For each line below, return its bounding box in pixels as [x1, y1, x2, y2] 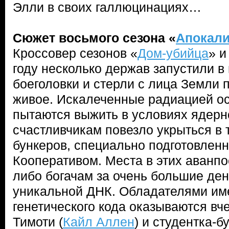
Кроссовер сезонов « [13, 46, 138, 60]
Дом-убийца [138, 46, 209, 60]
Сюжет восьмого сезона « [13, 31, 176, 45]
